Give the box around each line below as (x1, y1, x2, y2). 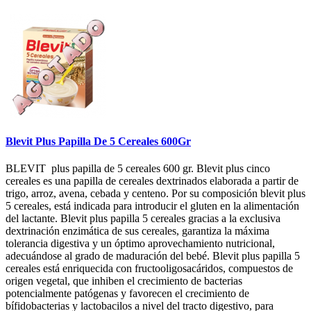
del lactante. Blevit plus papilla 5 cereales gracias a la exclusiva (6, 212, 280, 225)
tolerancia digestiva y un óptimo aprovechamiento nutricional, (6, 237, 275, 250)
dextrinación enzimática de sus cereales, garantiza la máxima (6, 225, 269, 237)
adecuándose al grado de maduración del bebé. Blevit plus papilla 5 (6, 250, 300, 262)
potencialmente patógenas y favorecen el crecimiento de (6, 287, 249, 300)
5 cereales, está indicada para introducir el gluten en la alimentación (6, 200, 299, 212)
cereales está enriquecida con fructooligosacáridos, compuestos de (6, 262, 293, 275)
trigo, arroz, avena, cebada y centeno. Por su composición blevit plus (6, 187, 305, 200)
